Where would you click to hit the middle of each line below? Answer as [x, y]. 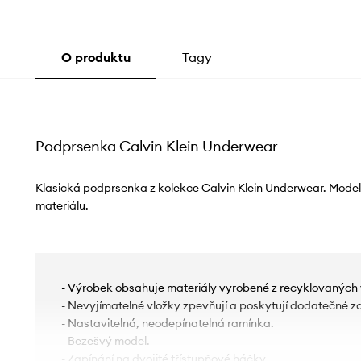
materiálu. [62, 205]
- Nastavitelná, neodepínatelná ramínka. [167, 323]
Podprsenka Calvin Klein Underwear [156, 146]
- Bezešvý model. [105, 340]
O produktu [95, 57]
